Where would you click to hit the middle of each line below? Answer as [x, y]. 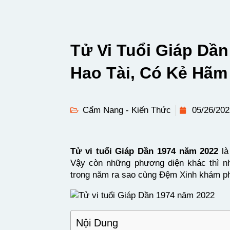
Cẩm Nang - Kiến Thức [127, 110]
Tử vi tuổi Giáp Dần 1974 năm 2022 [145, 151]
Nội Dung [97, 223]
